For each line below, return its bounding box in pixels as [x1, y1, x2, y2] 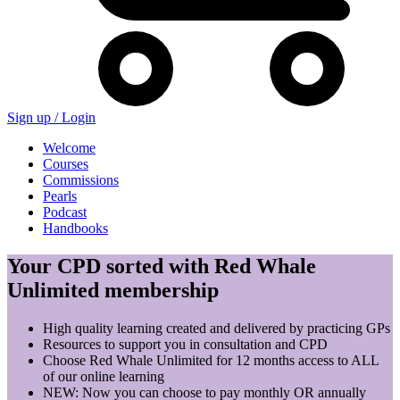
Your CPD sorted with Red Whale [7, 254, 316, 278]
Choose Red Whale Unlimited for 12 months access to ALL [43, 352, 379, 368]
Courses [43, 155, 88, 171]
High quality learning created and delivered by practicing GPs [43, 320, 390, 336]
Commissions [43, 171, 119, 187]
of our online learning [43, 368, 164, 384]
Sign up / [7, 109, 62, 125]
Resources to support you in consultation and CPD [43, 336, 328, 352]
